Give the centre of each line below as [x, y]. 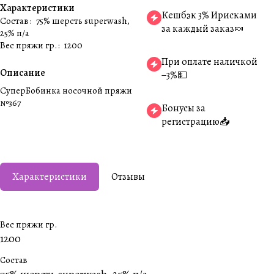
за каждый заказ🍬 [203, 29]
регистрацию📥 [195, 122]
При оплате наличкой [209, 62]
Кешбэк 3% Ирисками [209, 15]
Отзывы [128, 177]
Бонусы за [183, 108]
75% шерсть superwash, [83, 21]
